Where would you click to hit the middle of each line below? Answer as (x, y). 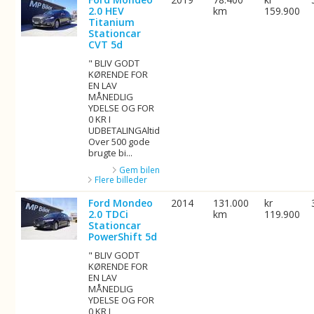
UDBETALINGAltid (124, 130)
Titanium (112, 22)
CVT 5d (106, 45)
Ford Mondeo (121, 203)
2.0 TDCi (109, 214)
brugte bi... (111, 153)
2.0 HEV (107, 11)
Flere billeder (121, 180)
